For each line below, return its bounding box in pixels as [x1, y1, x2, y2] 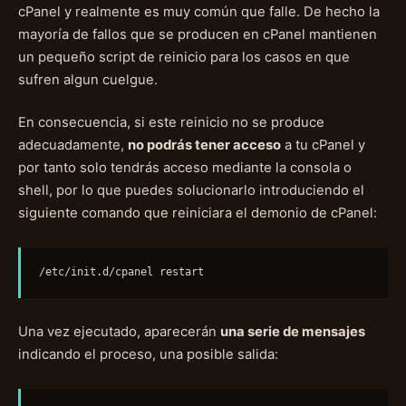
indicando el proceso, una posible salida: [18, 345, 278, 362]
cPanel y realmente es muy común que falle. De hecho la [18, 3, 380, 20]
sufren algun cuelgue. [18, 71, 158, 88]
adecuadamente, [18, 137, 128, 154]
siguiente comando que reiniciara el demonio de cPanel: [18, 205, 377, 222]
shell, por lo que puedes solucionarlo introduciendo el [18, 182, 364, 199]
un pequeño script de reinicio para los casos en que [18, 48, 350, 65]
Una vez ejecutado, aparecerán [18, 323, 220, 340]
